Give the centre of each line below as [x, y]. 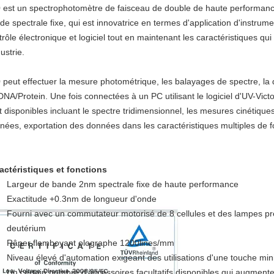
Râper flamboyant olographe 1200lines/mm [91, 243]
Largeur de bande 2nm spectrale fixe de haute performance [123, 184]
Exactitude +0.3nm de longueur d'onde [82, 199]
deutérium [26, 228]
